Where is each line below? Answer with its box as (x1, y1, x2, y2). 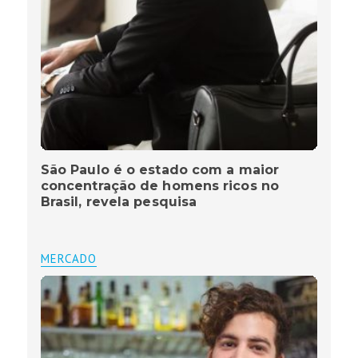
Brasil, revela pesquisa (40, 194, 197, 210)
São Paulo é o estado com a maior (40, 162, 280, 178)
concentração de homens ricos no (40, 178, 279, 194)
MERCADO (40, 251, 97, 267)
